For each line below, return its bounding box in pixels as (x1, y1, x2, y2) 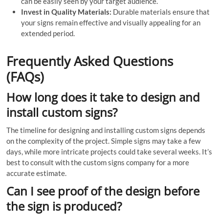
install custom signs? (6, 104, 118, 120)
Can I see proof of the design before (6, 182, 200, 199)
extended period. (21, 28, 75, 38)
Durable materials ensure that (111, 7, 210, 16)
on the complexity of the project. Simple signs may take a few (6, 136, 201, 145)
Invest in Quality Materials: (21, 7, 112, 16)
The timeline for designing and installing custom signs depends (6, 125, 206, 134)
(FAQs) (6, 67, 44, 86)
